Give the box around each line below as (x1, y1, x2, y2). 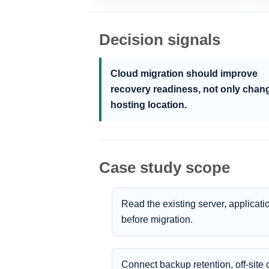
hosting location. (110, 99, 187, 110)
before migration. (121, 214, 193, 225)
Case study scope (99, 159, 230, 176)
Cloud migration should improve (110, 68, 258, 79)
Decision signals (99, 31, 220, 48)
